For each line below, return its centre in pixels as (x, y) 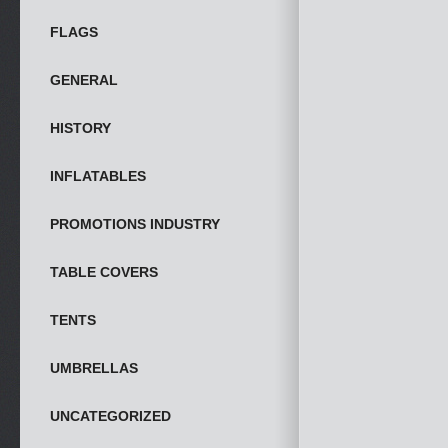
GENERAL (84, 80)
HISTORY (80, 128)
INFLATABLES (98, 176)
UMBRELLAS (94, 368)
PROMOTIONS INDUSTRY (135, 224)
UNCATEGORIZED (110, 416)
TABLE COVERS (104, 272)
